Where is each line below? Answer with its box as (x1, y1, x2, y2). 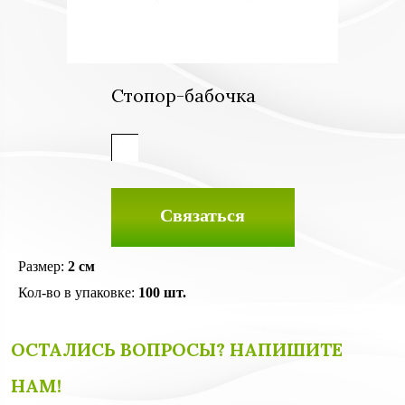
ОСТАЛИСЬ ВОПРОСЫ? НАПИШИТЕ (11, 338, 343, 361)
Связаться (160, 205, 245, 225)
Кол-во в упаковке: (18, 285, 138, 300)
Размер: (18, 259, 68, 274)
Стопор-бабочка (110, 84, 256, 107)
